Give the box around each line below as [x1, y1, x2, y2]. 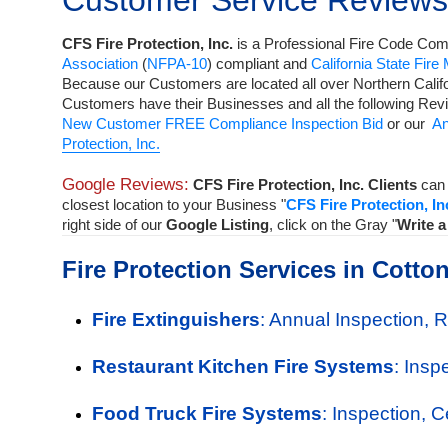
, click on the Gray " [269, 216, 397, 233]
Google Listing [166, 216, 269, 233]
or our [383, 115, 432, 132]
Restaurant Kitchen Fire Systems [92, 356, 394, 377]
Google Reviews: [62, 174, 189, 194]
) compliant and [207, 55, 311, 72]
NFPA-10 [147, 55, 207, 72]
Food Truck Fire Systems [92, 403, 322, 424]
